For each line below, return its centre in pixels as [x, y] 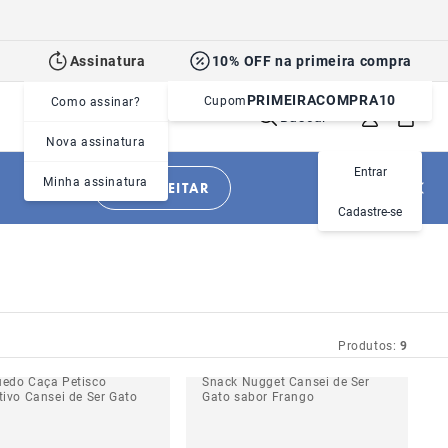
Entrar [370, 170]
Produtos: [367, 344]
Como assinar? [95, 101]
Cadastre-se [370, 210]
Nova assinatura [96, 141]
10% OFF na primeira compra [311, 60]
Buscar [303, 116]
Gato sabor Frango [258, 396]
